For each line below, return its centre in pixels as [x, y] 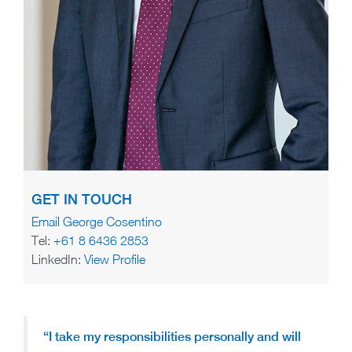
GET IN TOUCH [82, 200]
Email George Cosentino [97, 222]
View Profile [115, 260]
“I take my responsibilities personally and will [172, 337]
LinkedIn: [58, 260]
